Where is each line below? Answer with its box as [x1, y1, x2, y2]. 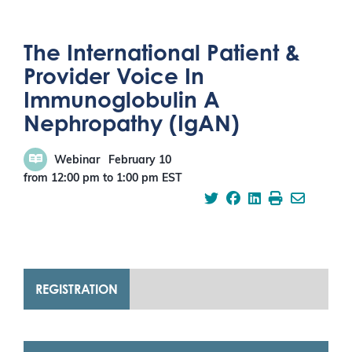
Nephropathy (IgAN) [24, 108, 240, 137]
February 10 [108, 155, 171, 167]
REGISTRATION [35, 281, 118, 298]
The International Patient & [24, 38, 300, 66]
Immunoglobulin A [24, 85, 220, 113]
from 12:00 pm [24, 173, 100, 185]
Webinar [54, 155, 100, 167]
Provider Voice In [24, 61, 204, 90]
